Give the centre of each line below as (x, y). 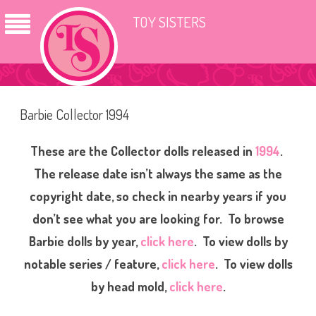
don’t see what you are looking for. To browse (158, 219)
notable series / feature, (92, 264)
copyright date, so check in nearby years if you (158, 196)
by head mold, (130, 286)
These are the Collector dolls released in (143, 151)
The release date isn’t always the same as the (158, 174)
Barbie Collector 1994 (74, 114)
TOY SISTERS (169, 22)
